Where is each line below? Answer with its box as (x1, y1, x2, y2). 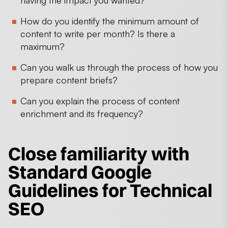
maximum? (20, 40, 67, 52)
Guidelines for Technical (8, 179, 212, 202)
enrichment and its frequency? (20, 107, 143, 119)
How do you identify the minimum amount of (20, 15, 199, 26)
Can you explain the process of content (20, 95, 180, 106)
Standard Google (8, 160, 152, 183)
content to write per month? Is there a (20, 27, 175, 39)
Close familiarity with (8, 142, 189, 165)
